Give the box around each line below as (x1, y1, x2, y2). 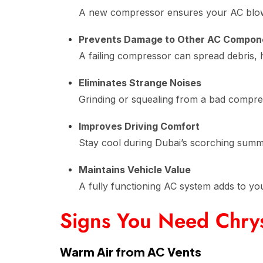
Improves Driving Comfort (79, 120, 200, 132)
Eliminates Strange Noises (79, 77, 201, 89)
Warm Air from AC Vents (60, 244, 201, 259)
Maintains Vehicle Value (79, 164, 191, 176)
